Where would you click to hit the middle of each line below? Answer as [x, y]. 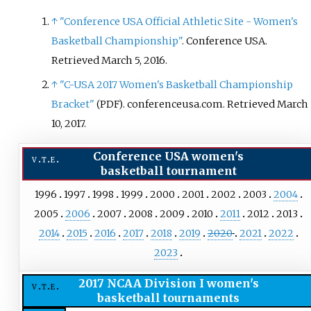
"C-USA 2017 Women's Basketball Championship [177, 85]
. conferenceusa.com [173, 104]
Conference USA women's [169, 156]
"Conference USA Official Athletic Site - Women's [179, 21]
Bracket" [73, 104]
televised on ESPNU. [127, 34]
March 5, [122, 60]
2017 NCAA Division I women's [168, 284]
